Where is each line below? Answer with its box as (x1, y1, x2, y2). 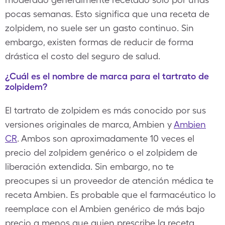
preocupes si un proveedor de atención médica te (5, 175, 213, 186)
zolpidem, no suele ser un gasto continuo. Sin (5, 23, 194, 33)
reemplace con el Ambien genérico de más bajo (5, 203, 205, 214)
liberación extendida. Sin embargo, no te (5, 161, 174, 172)
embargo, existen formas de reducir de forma (5, 37, 193, 47)
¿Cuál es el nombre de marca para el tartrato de (5, 71, 209, 81)
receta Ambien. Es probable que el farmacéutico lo (5, 189, 216, 200)
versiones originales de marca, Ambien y (5, 119, 174, 130)
